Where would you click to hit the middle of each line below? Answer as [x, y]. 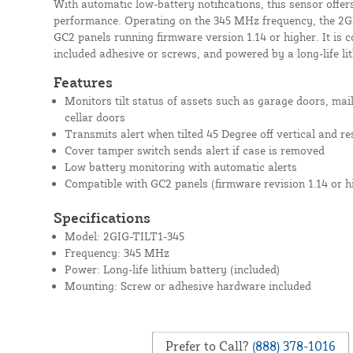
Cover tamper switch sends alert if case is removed [194, 150]
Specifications [102, 217]
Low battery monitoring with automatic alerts [180, 166]
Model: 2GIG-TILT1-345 [124, 236]
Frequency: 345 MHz [117, 252]
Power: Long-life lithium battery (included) [172, 269]
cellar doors [95, 117]
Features [83, 82]
